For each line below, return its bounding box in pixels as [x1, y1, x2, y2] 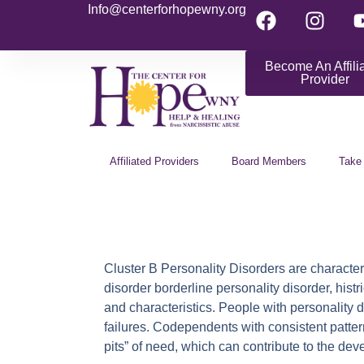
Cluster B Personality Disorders [104, 262, 288, 275]
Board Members [232, 155, 306, 167]
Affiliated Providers [110, 155, 199, 167]
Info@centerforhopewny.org [87, 2, 246, 16]
